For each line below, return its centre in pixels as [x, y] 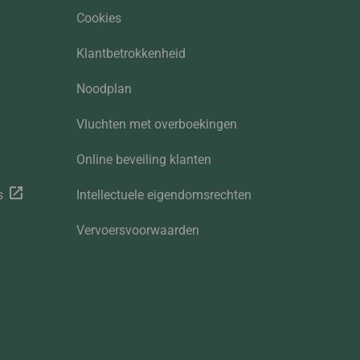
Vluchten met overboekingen [156, 125]
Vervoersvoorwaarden [137, 231]
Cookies [98, 18]
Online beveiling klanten [143, 160]
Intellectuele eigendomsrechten [164, 195]
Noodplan [104, 89]
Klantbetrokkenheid [131, 54]
